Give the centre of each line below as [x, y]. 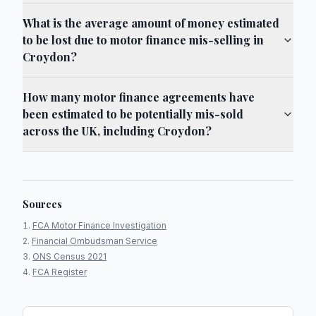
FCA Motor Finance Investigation [99, 226]
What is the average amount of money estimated [151, 23]
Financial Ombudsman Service [95, 241]
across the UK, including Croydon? [117, 131]
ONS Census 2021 [69, 257]
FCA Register [60, 272]
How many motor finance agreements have [139, 97]
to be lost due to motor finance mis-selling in [143, 40]
